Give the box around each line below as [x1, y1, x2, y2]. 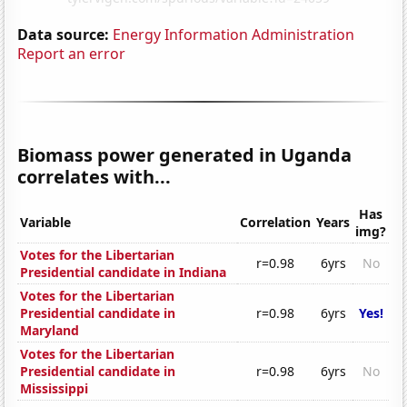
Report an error [17, 43, 126, 64]
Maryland [20, 322, 80, 340]
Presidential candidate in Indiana [20, 263, 227, 282]
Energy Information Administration [113, 24, 355, 45]
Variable [20, 213, 72, 232]
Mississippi [20, 380, 89, 398]
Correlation [240, 213, 312, 232]
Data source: [17, 24, 110, 45]
